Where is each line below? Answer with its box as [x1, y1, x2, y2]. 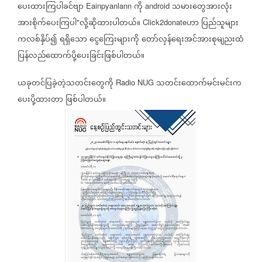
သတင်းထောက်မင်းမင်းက [156, 75, 242, 92]
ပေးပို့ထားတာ [18, 92, 63, 109]
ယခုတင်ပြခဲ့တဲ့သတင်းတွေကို [18, 75, 113, 92]
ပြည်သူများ [201, 15, 239, 32]
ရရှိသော [60, 32, 87, 49]
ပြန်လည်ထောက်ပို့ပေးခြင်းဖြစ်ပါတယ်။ [18, 48, 144, 65]
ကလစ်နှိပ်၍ [18, 32, 57, 49]
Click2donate [140, 16, 187, 28]
